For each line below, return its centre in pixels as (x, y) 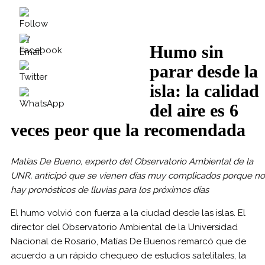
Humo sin (187, 52)
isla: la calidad (204, 91)
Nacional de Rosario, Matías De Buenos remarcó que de (128, 241)
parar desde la (204, 71)
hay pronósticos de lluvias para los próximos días (110, 190)
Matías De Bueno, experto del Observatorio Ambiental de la (132, 161)
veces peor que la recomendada (128, 130)
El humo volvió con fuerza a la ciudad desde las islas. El (128, 213)
